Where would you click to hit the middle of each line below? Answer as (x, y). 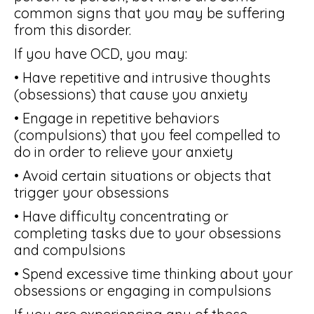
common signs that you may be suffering (150, 13)
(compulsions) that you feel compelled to (147, 135)
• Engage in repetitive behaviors (117, 118)
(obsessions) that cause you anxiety (131, 94)
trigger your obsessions (91, 192)
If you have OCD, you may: (101, 54)
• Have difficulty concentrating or (121, 216)
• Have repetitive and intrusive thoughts (142, 77)
